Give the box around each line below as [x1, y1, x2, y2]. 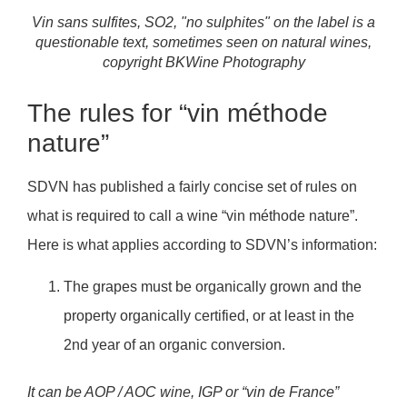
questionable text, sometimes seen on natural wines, [35, 34, 372, 50]
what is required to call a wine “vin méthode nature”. [27, 207, 358, 223]
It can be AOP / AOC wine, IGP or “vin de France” [27, 383, 339, 400]
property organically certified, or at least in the [64, 307, 354, 323]
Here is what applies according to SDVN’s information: [27, 236, 377, 253]
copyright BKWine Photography [102, 54, 305, 70]
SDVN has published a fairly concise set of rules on [27, 178, 357, 194]
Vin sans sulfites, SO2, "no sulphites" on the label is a [32, 14, 375, 30]
